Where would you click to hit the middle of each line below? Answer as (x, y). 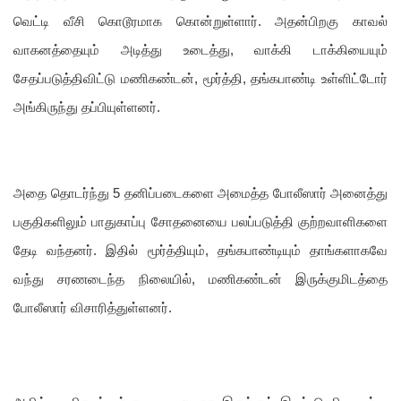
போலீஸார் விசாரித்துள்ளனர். (93, 308)
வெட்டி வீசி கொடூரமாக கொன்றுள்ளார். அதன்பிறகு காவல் (200, 22)
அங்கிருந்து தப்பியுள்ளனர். (87, 108)
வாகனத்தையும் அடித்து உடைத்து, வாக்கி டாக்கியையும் (200, 51)
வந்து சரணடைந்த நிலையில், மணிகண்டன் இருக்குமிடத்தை (200, 280)
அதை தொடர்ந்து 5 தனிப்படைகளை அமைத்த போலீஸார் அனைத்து (200, 194)
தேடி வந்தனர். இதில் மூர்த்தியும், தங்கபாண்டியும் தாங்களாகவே (200, 251)
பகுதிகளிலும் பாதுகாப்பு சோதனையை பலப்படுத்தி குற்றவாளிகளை (200, 222)
